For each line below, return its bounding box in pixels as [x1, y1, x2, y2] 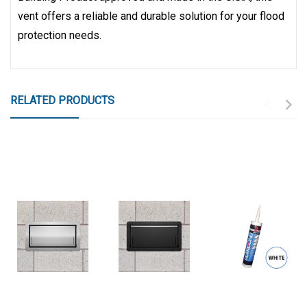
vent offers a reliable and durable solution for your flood [18, 10, 284, 23]
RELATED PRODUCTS [10, 94, 114, 108]
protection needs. [18, 29, 101, 42]
